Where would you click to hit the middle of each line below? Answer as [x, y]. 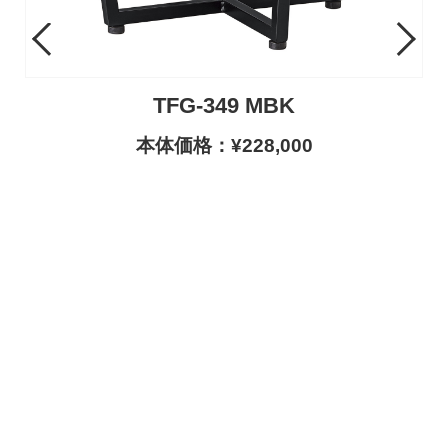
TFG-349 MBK [224, 106]
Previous [68, 36]
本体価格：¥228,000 [224, 146]
